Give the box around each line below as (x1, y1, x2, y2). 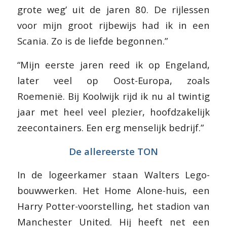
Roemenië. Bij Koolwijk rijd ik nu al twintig (17, 89, 210, 102)
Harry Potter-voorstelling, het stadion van (17, 200, 210, 213)
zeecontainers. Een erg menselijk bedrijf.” (17, 121, 204, 134)
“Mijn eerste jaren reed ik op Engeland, (17, 58, 210, 71)
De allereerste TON (68, 144, 158, 158)
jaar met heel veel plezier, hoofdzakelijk (17, 105, 210, 118)
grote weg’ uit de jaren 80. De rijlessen (17, 3, 210, 16)
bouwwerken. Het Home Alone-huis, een (17, 184, 210, 197)
